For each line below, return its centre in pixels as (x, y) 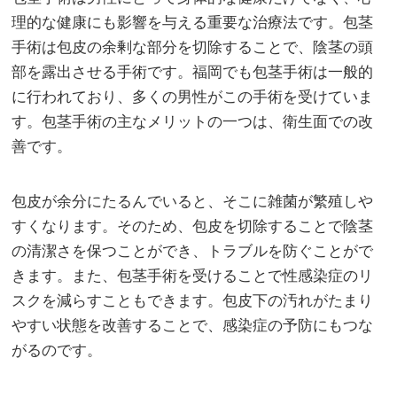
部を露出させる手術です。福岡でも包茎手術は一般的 (193, 72)
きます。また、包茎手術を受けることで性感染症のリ (193, 276)
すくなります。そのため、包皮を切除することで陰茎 (193, 226)
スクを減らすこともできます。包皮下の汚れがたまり (193, 300)
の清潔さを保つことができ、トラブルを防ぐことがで (193, 251)
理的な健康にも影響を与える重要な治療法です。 (178, 22)
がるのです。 (57, 350)
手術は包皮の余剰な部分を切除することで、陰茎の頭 (193, 47)
